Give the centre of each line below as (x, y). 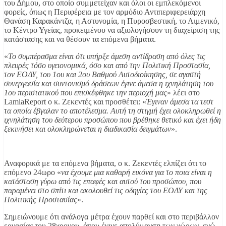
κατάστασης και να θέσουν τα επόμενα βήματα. (80, 39)
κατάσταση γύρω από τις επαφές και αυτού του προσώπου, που (103, 181)
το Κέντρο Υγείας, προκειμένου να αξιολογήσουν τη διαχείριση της (112, 30)
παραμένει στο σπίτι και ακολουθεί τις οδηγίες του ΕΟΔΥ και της (106, 190)
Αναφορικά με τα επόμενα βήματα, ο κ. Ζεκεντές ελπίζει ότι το (105, 163)
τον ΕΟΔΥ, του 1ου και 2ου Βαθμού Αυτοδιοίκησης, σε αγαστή (102, 74)
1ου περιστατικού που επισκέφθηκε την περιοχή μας (86, 92)
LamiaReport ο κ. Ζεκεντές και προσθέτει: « (75, 101)
